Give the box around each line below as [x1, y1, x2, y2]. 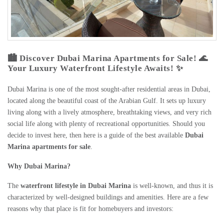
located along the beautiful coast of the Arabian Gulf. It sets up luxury [7, 97, 206, 105]
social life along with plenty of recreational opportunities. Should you [7, 120, 205, 128]
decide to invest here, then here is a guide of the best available [7, 131, 185, 139]
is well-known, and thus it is [131, 182, 213, 190]
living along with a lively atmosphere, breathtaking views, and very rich [7, 108, 211, 116]
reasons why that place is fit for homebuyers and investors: [7, 205, 173, 213]
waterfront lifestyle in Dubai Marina [20, 182, 131, 190]
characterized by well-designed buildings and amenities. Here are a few [7, 193, 208, 201]
